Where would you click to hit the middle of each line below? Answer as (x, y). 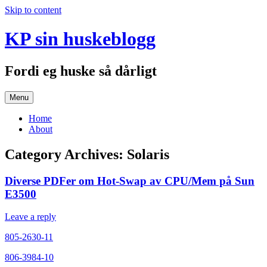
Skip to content (33, 10)
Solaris (148, 154)
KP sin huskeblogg (80, 39)
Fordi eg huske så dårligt (81, 71)
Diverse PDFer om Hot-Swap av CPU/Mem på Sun (130, 181)
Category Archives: (66, 154)
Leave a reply (30, 217)
